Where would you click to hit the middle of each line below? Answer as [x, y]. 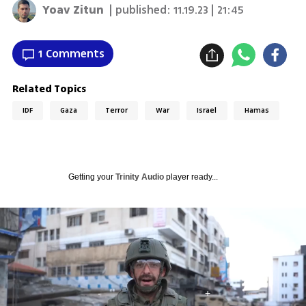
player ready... [191, 177]
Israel [207, 111]
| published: [140, 11]
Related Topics [49, 89]
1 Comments [71, 54]
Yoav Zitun [73, 11]
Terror [117, 111]
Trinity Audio [139, 177]
